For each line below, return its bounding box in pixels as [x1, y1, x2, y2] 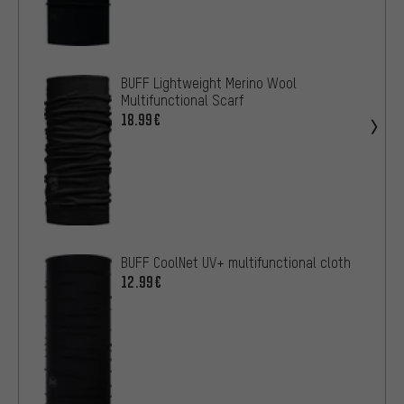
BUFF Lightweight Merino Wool [121, 74, 297, 93]
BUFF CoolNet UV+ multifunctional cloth [121, 253, 351, 272]
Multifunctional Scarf [121, 91, 243, 110]
